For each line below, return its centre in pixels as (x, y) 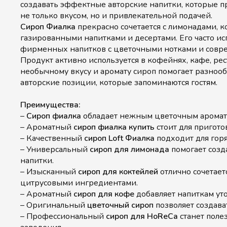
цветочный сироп (120, 205)
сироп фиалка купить (114, 127)
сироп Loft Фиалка (119, 138)
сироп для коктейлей (118, 172)
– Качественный (52, 138)
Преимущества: (50, 105)
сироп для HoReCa (142, 216)
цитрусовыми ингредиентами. (79, 183)
